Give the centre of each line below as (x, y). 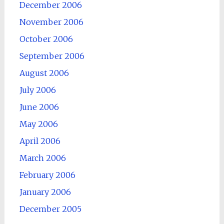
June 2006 (39, 107)
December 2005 (50, 209)
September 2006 (52, 56)
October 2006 (46, 39)
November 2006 (51, 22)
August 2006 (44, 73)
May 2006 (38, 124)
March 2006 (42, 158)
